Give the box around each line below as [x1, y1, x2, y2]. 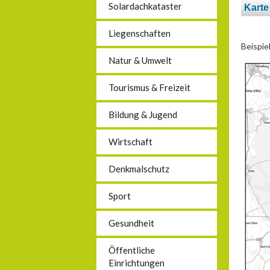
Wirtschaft [108, 136, 152, 147]
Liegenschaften [108, 28, 171, 39]
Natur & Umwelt [108, 55, 172, 66]
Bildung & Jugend [108, 109, 177, 120]
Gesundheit [108, 218, 154, 228]
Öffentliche [108, 245, 155, 256]
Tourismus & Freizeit [108, 82, 190, 93]
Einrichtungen [108, 257, 165, 268]
